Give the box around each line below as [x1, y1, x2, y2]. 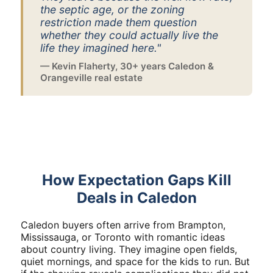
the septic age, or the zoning [40, 3, 185, 16]
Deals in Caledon [76, 189, 197, 207]
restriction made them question [40, 16, 197, 29]
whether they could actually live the [40, 29, 218, 41]
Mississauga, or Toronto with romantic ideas [21, 231, 225, 243]
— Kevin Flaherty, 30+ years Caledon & [40, 60, 214, 72]
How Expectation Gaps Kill [41, 171, 232, 189]
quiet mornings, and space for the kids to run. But [21, 255, 250, 268]
